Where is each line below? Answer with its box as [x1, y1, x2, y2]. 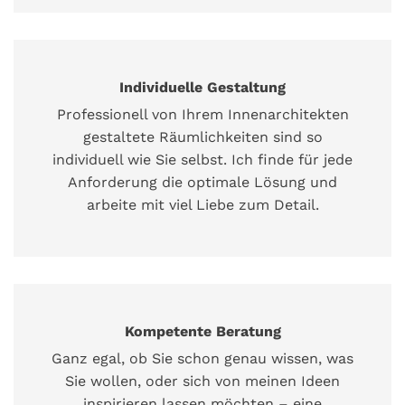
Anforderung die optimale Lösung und [68, 174, 337, 192]
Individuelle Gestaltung [119, 79, 286, 97]
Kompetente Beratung [124, 323, 281, 341]
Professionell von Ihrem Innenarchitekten [56, 106, 349, 124]
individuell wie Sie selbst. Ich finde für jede [52, 151, 353, 169]
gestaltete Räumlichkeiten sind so [82, 128, 323, 146]
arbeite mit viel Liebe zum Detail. [86, 196, 319, 214]
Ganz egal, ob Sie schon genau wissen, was [52, 350, 353, 368]
